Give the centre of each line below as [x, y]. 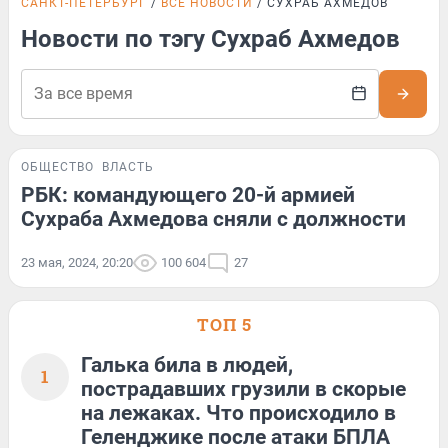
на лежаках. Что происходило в [238, 413]
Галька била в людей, [187, 365]
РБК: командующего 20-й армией [188, 195]
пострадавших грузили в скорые [243, 389]
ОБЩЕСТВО [57, 167]
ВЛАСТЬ [128, 167]
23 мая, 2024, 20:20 [77, 262]
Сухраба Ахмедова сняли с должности [213, 219]
